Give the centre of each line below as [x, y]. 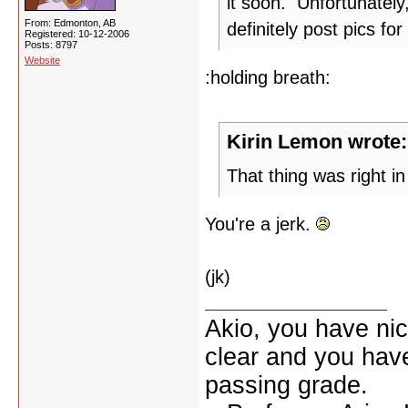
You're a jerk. [260, 224]
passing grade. [286, 385]
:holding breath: [268, 77]
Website [42, 60]
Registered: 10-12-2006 [77, 34]
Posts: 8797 [51, 45]
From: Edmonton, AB [70, 23]
